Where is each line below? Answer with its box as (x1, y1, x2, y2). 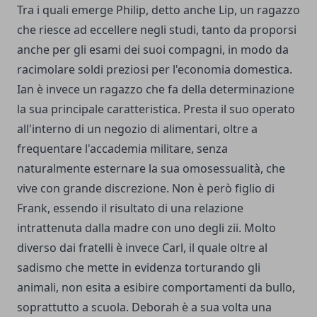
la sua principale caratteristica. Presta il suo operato (17, 101, 295, 117)
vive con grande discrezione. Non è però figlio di (17, 180, 275, 196)
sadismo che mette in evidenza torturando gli (17, 260, 260, 275)
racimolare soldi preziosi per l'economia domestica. (17, 62, 292, 77)
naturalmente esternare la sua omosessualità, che (17, 161, 285, 176)
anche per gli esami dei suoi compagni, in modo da (17, 42, 289, 57)
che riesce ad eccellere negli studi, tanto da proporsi (17, 22, 296, 38)
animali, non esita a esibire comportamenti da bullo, (17, 279, 295, 295)
